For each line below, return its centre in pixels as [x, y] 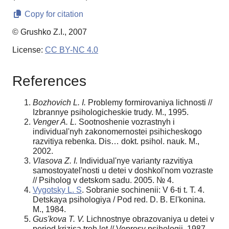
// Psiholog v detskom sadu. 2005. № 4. [103, 180]
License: [29, 50]
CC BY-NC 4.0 [72, 50]
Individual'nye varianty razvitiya [135, 161]
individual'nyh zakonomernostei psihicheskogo [117, 131]
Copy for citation [53, 14]
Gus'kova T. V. [59, 219]
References [49, 81]
